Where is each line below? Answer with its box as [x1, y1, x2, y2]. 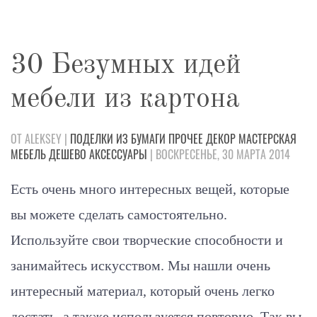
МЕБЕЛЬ [11, 145, 46, 163]
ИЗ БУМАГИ [116, 129, 166, 147]
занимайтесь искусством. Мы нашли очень [11, 257, 270, 273]
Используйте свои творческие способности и [11, 231, 283, 248]
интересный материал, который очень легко [11, 282, 275, 299]
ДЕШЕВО [49, 145, 86, 163]
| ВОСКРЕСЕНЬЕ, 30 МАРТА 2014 [147, 145, 290, 163]
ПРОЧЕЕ [168, 129, 203, 147]
